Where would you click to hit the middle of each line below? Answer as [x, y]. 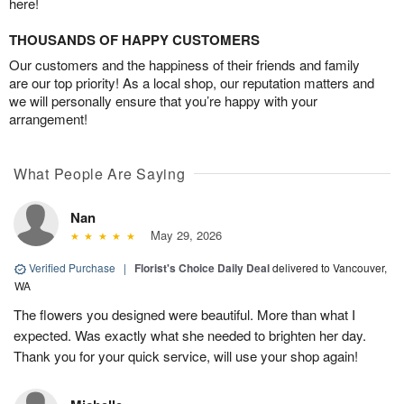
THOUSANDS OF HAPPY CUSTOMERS [134, 40]
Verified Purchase [72, 268]
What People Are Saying [100, 174]
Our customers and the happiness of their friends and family [184, 65]
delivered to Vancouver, [330, 268]
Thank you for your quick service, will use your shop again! [186, 356]
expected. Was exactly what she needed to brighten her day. [190, 335]
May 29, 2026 [182, 235]
